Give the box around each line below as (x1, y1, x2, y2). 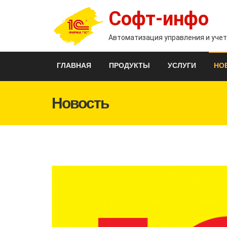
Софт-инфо (108, 8, 209, 30)
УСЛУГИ (168, 61, 196, 69)
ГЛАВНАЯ (57, 61, 91, 69)
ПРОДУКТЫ (109, 61, 150, 69)
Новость (52, 94, 108, 111)
